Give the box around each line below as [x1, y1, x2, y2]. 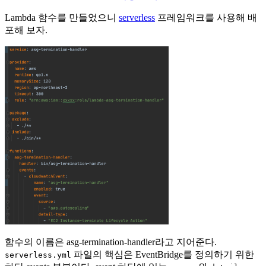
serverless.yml [5, 251, 71, 260]
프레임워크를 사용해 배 [155, 12, 257, 23]
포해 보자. [5, 25, 47, 36]
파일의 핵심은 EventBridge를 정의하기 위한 [71, 249, 254, 260]
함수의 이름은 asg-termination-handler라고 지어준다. [5, 237, 217, 248]
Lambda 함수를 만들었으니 [5, 12, 119, 23]
